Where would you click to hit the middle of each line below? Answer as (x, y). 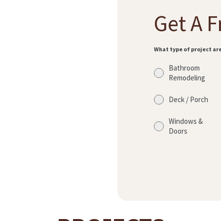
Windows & (186, 121)
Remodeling (187, 78)
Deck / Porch (188, 100)
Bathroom (184, 68)
